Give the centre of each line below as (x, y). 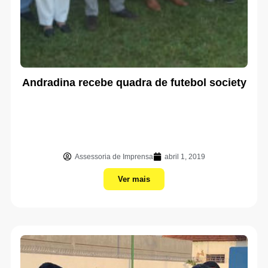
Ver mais (134, 179)
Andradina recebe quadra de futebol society (134, 83)
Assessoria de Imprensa (114, 157)
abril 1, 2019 (185, 157)
